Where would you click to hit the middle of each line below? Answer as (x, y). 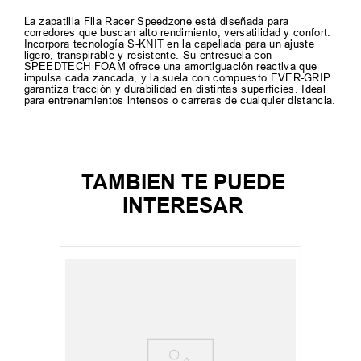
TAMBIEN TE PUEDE (183, 182)
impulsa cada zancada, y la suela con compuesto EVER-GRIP (177, 78)
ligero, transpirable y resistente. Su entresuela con (148, 55)
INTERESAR (183, 205)
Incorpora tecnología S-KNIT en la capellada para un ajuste (169, 44)
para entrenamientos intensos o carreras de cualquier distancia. (180, 100)
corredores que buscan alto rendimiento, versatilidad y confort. (177, 33)
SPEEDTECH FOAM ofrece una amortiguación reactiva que (170, 66)
